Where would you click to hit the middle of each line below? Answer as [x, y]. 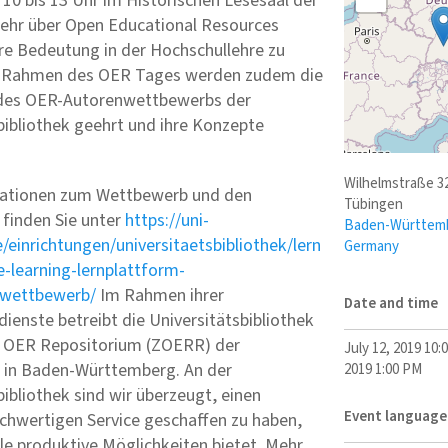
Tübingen [373, 205]
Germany [371, 247]
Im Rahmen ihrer [160, 295]
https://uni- [167, 220]
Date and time [390, 303]
